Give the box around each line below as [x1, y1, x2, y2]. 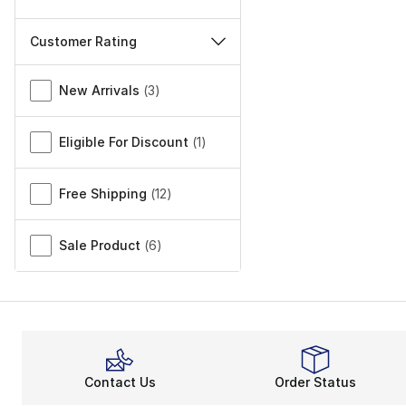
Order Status [275, 373, 356, 390]
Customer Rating [30, 33, 137, 49]
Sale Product [59, 237, 140, 253]
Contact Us [83, 373, 156, 390]
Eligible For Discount [59, 133, 188, 150]
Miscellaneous [14, 65, 112, 84]
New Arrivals [59, 82, 140, 98]
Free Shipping [59, 185, 147, 201]
